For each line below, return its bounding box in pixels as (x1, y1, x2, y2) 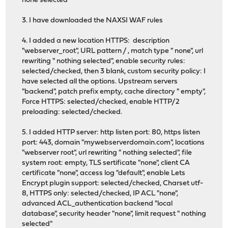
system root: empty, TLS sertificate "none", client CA (22, 159, 190, 167)
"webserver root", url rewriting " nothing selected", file (22, 149, 192, 157)
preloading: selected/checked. (22, 108, 123, 117)
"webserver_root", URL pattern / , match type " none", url (22, 47, 204, 55)
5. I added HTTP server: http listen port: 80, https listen (22, 129, 201, 137)
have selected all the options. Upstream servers (22, 78, 178, 86)
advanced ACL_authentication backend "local (22, 200, 173, 208)
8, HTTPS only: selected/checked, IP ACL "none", (22, 190, 179, 198)
